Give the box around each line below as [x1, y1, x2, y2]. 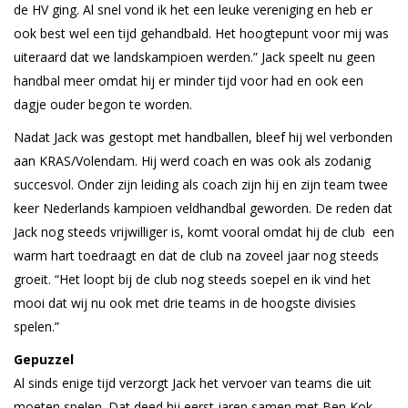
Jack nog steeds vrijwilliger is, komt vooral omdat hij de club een [14, 222, 394, 240]
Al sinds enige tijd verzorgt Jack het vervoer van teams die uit [14, 373, 372, 392]
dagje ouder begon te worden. [14, 95, 196, 113]
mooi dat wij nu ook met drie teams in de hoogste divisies [14, 293, 356, 311]
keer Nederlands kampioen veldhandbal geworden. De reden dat [14, 199, 393, 217]
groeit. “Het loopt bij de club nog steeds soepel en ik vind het [14, 270, 371, 288]
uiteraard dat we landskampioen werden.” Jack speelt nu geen [14, 47, 375, 66]
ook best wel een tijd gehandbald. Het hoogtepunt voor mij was [14, 24, 389, 42]
